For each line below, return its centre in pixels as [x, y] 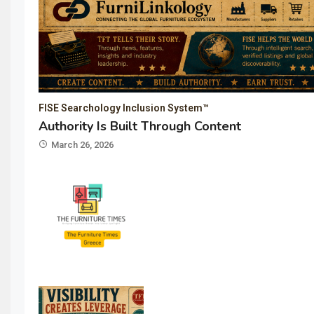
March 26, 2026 [82, 145]
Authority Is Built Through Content [140, 126]
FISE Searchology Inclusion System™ [124, 108]
